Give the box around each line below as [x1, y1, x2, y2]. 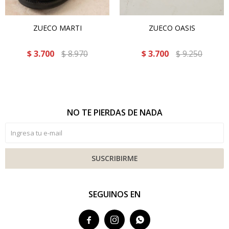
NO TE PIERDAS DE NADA [66, 107, 163, 118]
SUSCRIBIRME [91, 153, 138, 163]
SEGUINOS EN [88, 189, 141, 200]
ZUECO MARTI [33, 23, 82, 33]
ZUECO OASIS [148, 23, 195, 33]
